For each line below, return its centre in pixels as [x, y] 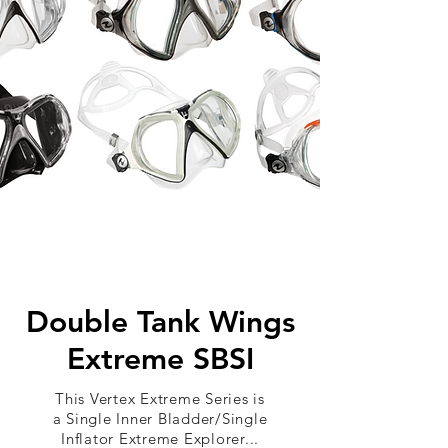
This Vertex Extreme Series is [160, 398]
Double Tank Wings [160, 322]
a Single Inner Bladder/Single [160, 418]
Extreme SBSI [160, 359]
